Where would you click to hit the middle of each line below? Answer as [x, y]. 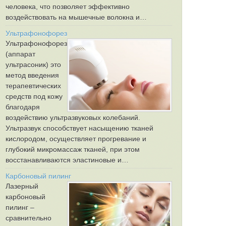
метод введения [32, 75]
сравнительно [29, 218]
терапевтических [33, 86]
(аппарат [20, 54]
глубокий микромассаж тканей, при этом [73, 149]
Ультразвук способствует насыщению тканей [79, 128]
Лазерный [22, 186]
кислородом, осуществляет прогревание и [76, 139]
